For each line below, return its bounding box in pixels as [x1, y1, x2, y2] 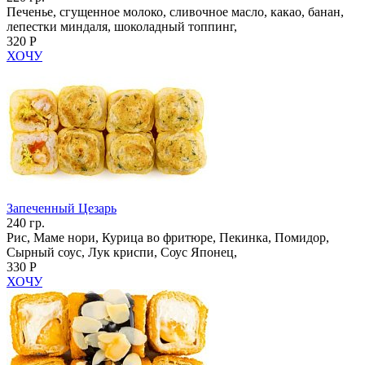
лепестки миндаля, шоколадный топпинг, [7, 19, 237, 33]
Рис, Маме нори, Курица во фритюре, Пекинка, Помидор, [7, 230, 329, 244]
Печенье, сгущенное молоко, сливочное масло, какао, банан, [7, 4, 344, 19]
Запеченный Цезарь [7, 200, 117, 215]
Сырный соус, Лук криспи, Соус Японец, [7, 244, 237, 259]
